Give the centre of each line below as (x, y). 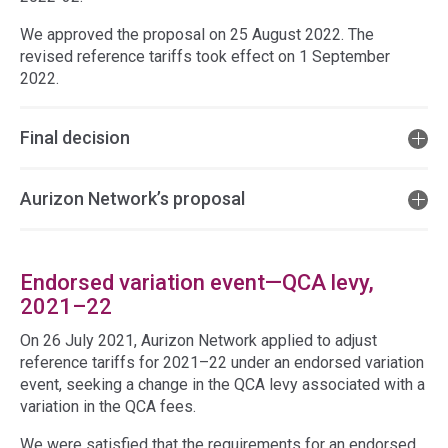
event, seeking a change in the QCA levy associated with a (222, 384)
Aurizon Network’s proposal (132, 198)
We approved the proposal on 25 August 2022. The (197, 34)
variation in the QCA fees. (108, 406)
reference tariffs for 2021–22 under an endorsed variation (222, 362)
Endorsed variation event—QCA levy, (197, 282)
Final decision (75, 137)
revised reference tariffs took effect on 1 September (205, 56)
